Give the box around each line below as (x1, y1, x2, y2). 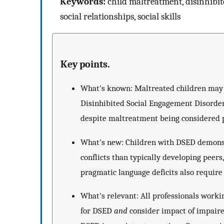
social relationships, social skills (60, 10, 180, 22)
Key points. (60, 58, 110, 70)
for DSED (80, 205, 114, 216)
